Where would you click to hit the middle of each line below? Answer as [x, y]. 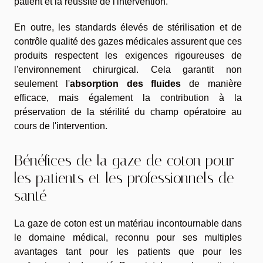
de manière [212, 84]
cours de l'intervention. [61, 126]
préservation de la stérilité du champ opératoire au [128, 112]
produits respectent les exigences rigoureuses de [128, 56]
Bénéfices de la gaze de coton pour [124, 160]
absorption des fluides [125, 84]
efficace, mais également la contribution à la [128, 98]
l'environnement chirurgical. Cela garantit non [128, 70]
